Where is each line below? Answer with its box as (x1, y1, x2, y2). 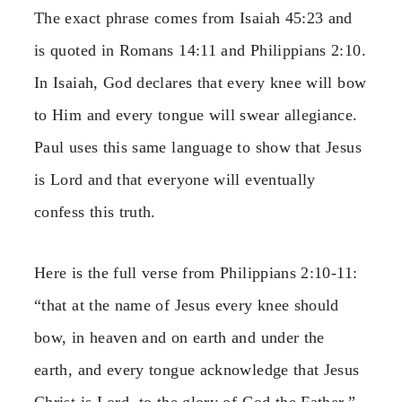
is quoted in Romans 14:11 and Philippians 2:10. (34, 41, 366, 60)
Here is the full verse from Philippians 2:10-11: (34, 264, 358, 283)
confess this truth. (34, 203, 156, 222)
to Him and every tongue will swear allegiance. (34, 106, 358, 125)
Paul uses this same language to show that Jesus (34, 138, 362, 157)
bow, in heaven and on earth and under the (34, 328, 325, 347)
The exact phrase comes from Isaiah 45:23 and (34, 9, 353, 28)
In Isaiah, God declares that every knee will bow (34, 74, 367, 92)
